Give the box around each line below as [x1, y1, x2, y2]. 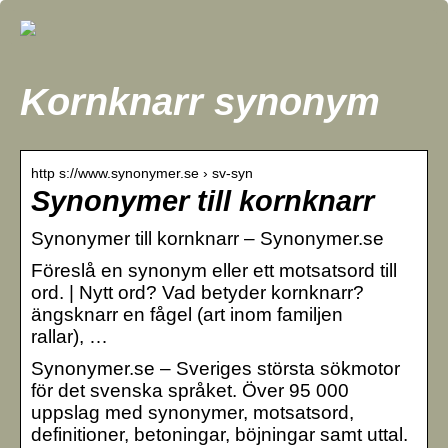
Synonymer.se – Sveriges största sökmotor [31, 357, 400, 379]
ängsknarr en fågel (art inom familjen [31, 303, 343, 325]
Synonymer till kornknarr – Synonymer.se [31, 227, 384, 249]
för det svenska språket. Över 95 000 [31, 379, 349, 401]
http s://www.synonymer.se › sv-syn [31, 164, 253, 181]
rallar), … [31, 325, 108, 347]
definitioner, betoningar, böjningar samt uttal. [31, 423, 408, 445]
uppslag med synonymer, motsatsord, [31, 401, 354, 423]
